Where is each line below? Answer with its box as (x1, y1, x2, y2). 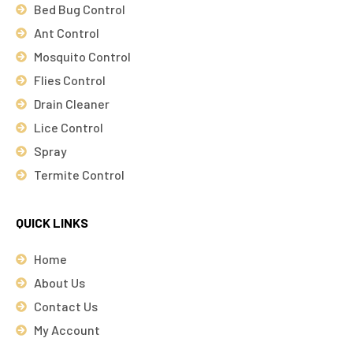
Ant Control (33, 25, 99, 41)
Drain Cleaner (33, 96, 110, 112)
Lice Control (33, 120, 103, 136)
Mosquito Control (33, 49, 131, 65)
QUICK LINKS (16, 215, 88, 231)
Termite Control (33, 167, 124, 183)
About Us (33, 275, 85, 291)
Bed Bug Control (33, 2, 125, 17)
